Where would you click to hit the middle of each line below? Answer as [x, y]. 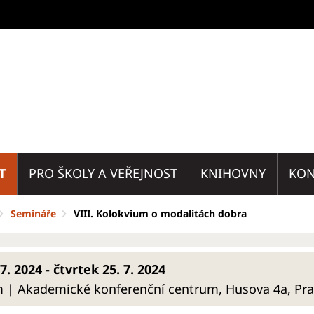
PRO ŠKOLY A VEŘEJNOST [103, 173]
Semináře [34, 213]
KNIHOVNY [233, 173]
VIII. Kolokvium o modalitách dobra [160, 213]
